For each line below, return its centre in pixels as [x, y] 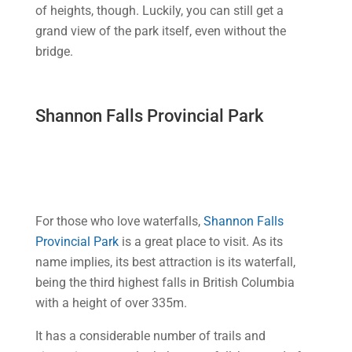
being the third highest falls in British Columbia [165, 282]
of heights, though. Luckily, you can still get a [159, 11]
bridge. [54, 51]
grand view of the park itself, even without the [160, 31]
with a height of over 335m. [111, 303]
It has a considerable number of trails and [150, 336]
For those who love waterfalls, [119, 221]
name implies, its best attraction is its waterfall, [165, 262]
